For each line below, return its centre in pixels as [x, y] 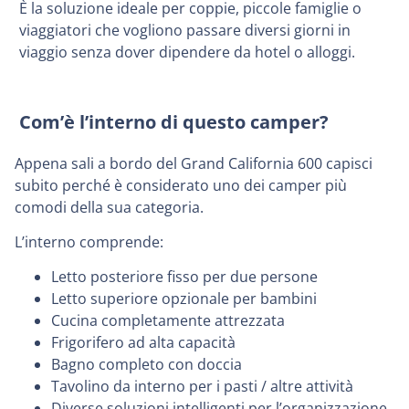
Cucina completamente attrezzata [168, 321]
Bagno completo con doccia [147, 365]
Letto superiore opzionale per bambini [184, 299]
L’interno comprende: [89, 242]
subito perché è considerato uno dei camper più [181, 185]
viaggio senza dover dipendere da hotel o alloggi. [187, 52]
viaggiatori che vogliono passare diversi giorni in [185, 31]
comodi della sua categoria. [109, 207]
